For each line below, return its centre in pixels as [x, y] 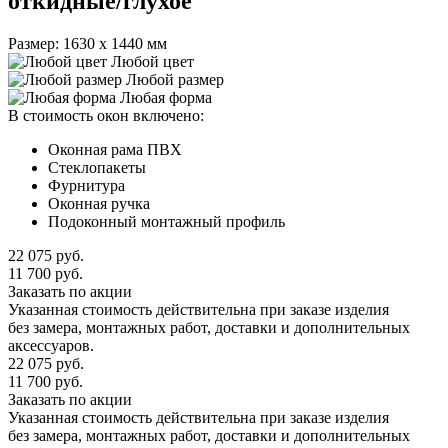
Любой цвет [152, 61]
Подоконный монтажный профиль [166, 221]
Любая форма [166, 97]
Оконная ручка [99, 203]
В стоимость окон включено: [106, 115]
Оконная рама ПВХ [115, 149]
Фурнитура [86, 185]
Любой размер [175, 79]
